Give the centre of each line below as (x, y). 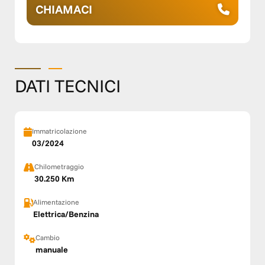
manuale (52, 250)
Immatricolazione (59, 131)
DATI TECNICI (68, 86)
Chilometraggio (59, 167)
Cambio (48, 238)
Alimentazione (56, 202)
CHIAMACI (64, 9)
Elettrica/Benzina (66, 214)
